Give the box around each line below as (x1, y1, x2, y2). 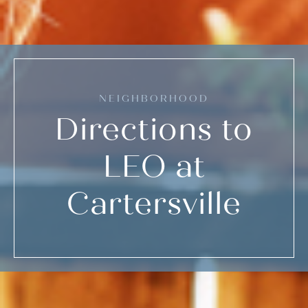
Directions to (55, 111, 253, 148)
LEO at (102, 148, 206, 185)
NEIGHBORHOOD (99, 92, 209, 104)
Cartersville (67, 185, 241, 222)
